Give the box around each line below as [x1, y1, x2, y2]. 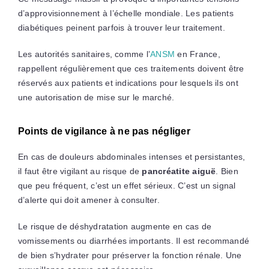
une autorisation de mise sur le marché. [17, 92, 175, 103]
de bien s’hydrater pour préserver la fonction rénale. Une [17, 250, 242, 261]
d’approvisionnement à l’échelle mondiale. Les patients [17, 8, 234, 19]
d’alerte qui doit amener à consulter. [17, 195, 160, 205]
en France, [175, 49, 220, 59]
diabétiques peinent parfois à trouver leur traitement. [17, 23, 225, 33]
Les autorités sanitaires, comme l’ [17, 49, 151, 59]
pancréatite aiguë [142, 166, 216, 177]
